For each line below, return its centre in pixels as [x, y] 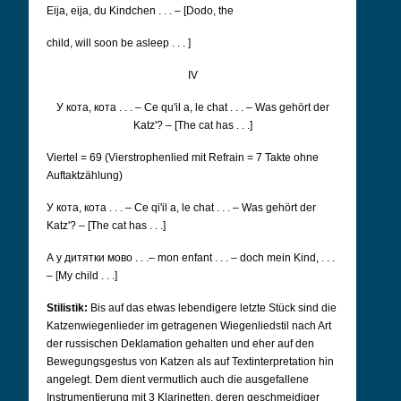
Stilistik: [67, 308]
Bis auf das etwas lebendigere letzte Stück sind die [213, 308]
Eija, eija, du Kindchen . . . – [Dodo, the [140, 11]
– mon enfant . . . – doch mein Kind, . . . [242, 258]
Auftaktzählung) [85, 175]
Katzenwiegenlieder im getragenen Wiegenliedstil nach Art [189, 326]
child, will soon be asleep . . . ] [119, 43]
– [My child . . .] [82, 276]
